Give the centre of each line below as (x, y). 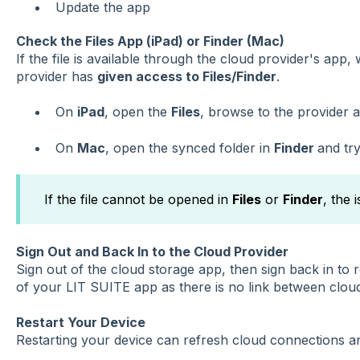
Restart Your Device (80, 323)
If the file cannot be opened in (138, 200)
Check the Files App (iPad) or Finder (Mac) (150, 41)
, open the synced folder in (189, 147)
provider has (56, 77)
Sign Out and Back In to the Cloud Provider (152, 251)
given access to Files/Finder (186, 77)
